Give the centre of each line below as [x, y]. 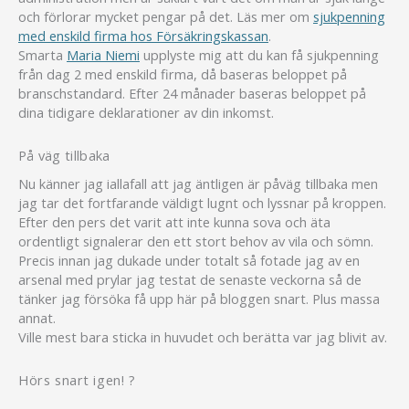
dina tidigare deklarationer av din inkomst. [146, 113]
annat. [37, 318]
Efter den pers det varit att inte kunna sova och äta [174, 222]
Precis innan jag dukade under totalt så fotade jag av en [189, 261]
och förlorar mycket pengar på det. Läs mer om [166, 17]
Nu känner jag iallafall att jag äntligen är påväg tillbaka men [198, 184]
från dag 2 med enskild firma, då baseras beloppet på [183, 74]
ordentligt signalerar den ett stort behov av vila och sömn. [196, 241]
